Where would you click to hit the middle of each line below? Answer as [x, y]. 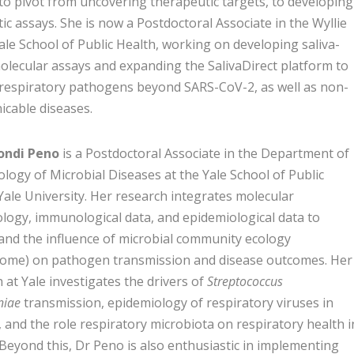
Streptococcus [245, 282]
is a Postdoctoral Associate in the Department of [204, 154]
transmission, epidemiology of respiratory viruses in [177, 303]
